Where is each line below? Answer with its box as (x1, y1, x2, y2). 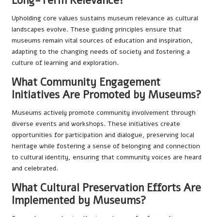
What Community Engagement (12, 74, 160, 90)
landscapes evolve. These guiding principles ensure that (12, 24, 182, 34)
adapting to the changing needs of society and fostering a (12, 46, 190, 56)
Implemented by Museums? (12, 192, 146, 208)
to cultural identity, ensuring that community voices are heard (12, 152, 201, 162)
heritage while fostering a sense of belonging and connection (12, 141, 200, 151)
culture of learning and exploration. (12, 58, 119, 67)
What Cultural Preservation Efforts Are (12, 180, 201, 195)
